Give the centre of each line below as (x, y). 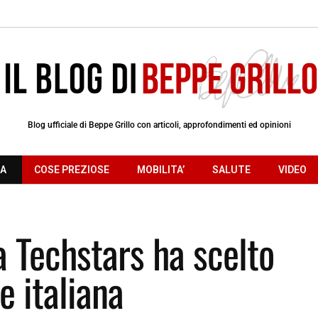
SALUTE (231, 169)
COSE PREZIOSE (72, 169)
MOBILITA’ (161, 169)
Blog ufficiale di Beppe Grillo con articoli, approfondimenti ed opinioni (159, 125)
